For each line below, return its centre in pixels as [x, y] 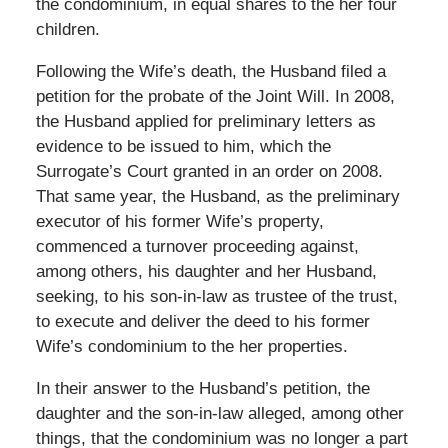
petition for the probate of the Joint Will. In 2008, [215, 96]
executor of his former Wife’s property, [179, 221]
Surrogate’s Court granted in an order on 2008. [209, 171]
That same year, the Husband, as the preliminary [217, 196]
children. [67, 29]
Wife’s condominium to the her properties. [191, 346]
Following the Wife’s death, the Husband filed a [210, 71]
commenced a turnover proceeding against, [197, 246]
